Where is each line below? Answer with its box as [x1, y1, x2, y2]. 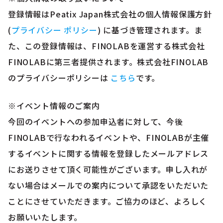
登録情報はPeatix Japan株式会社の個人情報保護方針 [8, 8, 212, 20]
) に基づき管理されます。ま [97, 24, 203, 36]
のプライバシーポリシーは [8, 72, 109, 84]
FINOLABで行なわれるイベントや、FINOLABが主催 [8, 131, 210, 144]
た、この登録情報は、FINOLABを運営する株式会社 [8, 40, 205, 52]
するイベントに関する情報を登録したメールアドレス [8, 147, 209, 160]
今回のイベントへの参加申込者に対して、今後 [8, 115, 183, 128]
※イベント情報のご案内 [8, 100, 100, 112]
